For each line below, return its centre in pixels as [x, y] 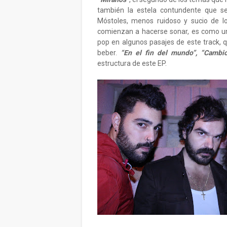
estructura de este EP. [132, 63]
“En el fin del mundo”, [159, 53]
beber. [109, 53]
